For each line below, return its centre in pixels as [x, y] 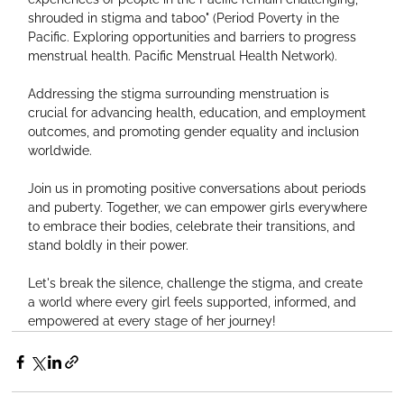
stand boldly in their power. [109, 246]
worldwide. [60, 151]
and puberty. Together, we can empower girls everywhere [200, 208]
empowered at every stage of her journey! [152, 321]
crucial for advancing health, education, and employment [199, 113]
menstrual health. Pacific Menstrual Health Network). [183, 56]
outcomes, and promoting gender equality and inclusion [196, 132]
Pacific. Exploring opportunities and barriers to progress [194, 37]
